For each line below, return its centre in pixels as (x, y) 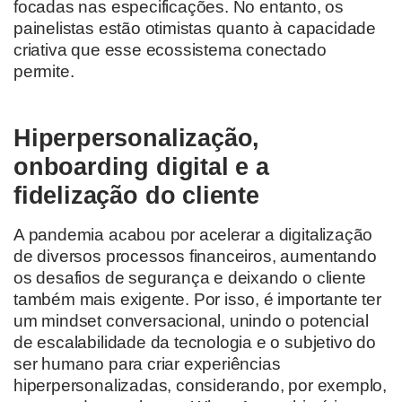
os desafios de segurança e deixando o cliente (190, 278)
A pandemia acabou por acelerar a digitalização (193, 235)
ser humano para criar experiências (147, 364)
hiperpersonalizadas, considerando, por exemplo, (200, 386)
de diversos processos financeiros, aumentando (195, 257)
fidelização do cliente (136, 196)
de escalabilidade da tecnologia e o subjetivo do (195, 343)
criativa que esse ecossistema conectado (170, 49)
